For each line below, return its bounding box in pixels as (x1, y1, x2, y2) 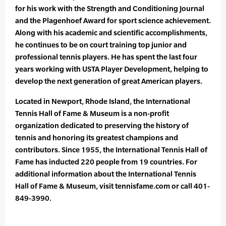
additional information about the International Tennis (15, 169, 196, 179)
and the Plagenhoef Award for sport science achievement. (15, 16, 211, 25)
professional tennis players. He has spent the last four (15, 52, 197, 62)
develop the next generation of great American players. (15, 77, 202, 86)
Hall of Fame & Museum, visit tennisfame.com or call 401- (15, 182, 210, 191)
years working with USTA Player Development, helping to (15, 65, 208, 74)
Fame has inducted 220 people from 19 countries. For (15, 157, 197, 166)
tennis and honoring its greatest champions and (15, 133, 178, 142)
